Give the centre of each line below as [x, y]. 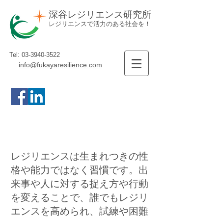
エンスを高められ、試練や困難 [80, 211]
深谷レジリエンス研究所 [100, 14]
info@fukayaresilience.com [60, 65]
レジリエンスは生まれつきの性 [80, 156]
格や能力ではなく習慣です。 [75, 170]
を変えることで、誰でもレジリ [80, 197]
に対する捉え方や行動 [99, 184]
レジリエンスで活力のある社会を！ [100, 24]
